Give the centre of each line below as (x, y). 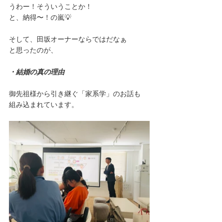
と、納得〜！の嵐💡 (40, 17)
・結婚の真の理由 (37, 72)
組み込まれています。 (44, 104)
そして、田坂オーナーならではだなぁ (68, 39)
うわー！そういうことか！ (51, 6)
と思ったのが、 (33, 50)
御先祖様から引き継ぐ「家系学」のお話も (75, 93)
